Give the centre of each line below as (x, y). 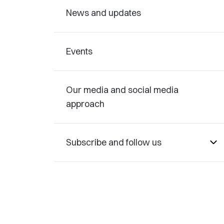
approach (85, 104)
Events (79, 51)
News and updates (103, 13)
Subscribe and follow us (114, 142)
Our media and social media (122, 90)
